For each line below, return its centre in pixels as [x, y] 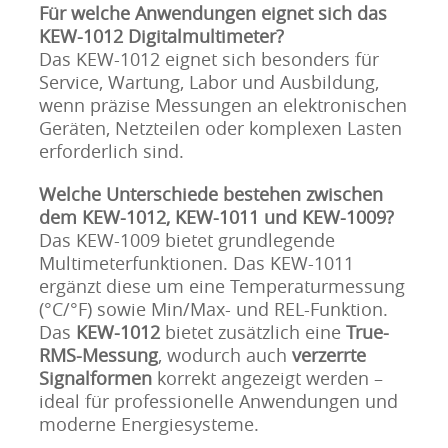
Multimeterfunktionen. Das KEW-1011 [196, 263]
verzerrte [328, 355]
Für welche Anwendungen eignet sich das [212, 13]
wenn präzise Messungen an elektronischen [222, 105]
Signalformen [95, 378]
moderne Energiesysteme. [148, 424]
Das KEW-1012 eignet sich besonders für [208, 59]
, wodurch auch [224, 355]
